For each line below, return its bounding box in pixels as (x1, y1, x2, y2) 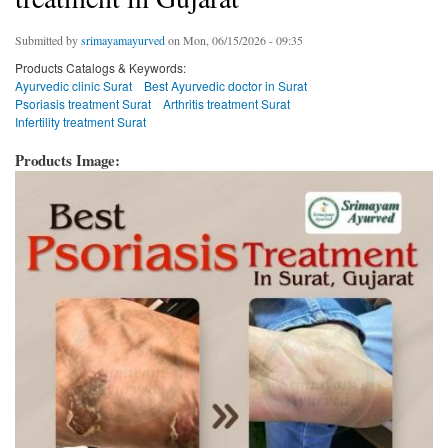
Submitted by (15, 32, 81, 49)
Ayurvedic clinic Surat (15, 77, 132, 95)
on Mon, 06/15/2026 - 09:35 (165, 32, 303, 49)
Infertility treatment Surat (15, 113, 146, 131)
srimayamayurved (81, 32, 165, 49)
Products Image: (15, 149, 125, 172)
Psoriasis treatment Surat (15, 95, 151, 113)
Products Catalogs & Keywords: (15, 59, 186, 77)
